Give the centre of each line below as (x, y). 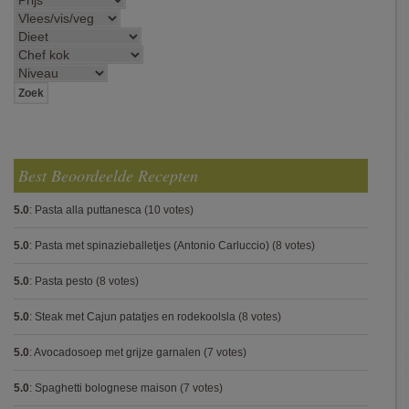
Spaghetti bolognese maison (106, 388)
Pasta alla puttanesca (88, 210)
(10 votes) (168, 210)
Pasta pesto (64, 281)
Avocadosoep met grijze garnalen (117, 352)
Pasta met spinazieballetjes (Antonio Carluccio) (152, 246)
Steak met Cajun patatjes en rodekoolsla (135, 317)
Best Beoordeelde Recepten (108, 175)
